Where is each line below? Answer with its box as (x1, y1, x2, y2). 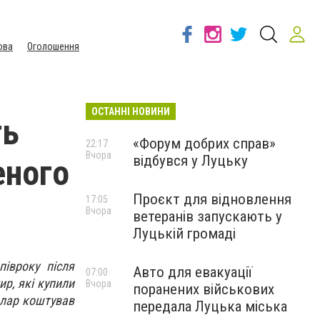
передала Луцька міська (133, 298, 287, 315)
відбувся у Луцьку (133, 152, 248, 169)
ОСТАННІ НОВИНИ (91, 106, 170, 117)
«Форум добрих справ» (133, 135, 276, 152)
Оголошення (27, 41, 79, 52)
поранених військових (133, 281, 274, 298)
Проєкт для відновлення (133, 191, 291, 208)
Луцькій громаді (133, 225, 236, 242)
